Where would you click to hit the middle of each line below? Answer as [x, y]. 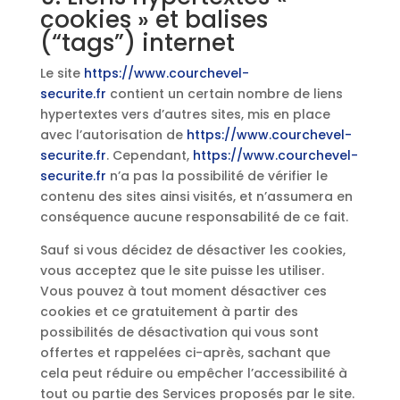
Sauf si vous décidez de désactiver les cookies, [192, 250]
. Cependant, [149, 155]
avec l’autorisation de [113, 135]
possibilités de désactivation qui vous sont [179, 332]
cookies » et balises [154, 20]
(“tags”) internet [137, 43]
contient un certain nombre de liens [224, 94]
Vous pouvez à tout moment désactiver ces [183, 291]
